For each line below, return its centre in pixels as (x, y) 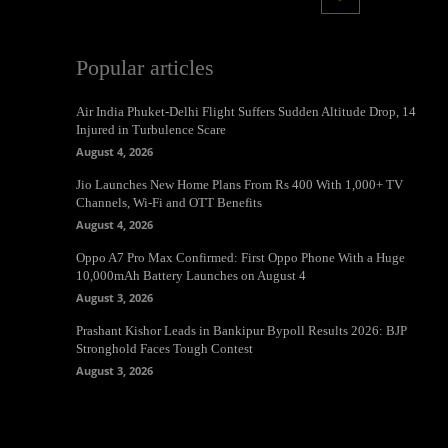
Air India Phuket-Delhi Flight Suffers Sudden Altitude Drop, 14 (246, 112)
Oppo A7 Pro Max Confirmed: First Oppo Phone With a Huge (240, 258)
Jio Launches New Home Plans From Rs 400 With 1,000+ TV (239, 185)
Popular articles (145, 68)
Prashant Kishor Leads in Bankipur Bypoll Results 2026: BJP (241, 331)
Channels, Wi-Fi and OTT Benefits (169, 203)
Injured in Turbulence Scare (151, 130)
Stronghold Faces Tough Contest (164, 349)
